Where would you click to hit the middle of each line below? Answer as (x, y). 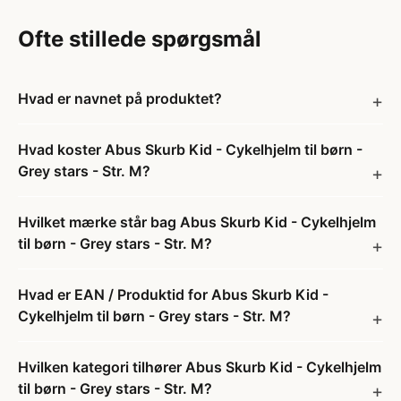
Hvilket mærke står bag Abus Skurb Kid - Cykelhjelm (197, 222)
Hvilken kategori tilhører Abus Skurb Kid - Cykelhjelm (200, 367)
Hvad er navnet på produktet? (120, 98)
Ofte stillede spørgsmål (140, 39)
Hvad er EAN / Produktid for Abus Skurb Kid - (173, 294)
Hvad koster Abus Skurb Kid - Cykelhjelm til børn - (190, 149)
